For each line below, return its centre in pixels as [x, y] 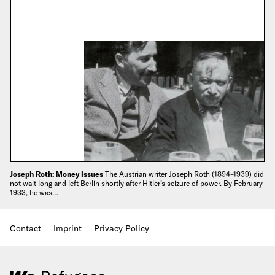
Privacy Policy [122, 228]
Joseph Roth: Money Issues [57, 174]
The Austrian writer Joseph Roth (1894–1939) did [184, 174]
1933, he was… [34, 192]
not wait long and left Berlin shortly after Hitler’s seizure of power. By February [136, 183]
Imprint [68, 228]
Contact [25, 228]
